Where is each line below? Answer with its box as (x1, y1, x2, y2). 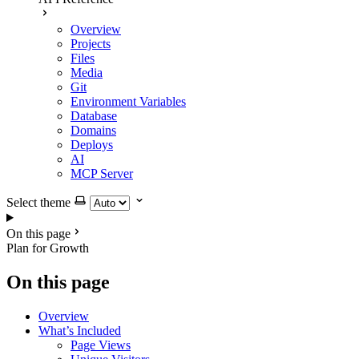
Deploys (71, 138, 113, 151)
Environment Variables (71, 95, 186, 108)
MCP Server (71, 167, 133, 180)
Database (71, 109, 117, 123)
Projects (71, 37, 111, 50)
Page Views (71, 337, 131, 352)
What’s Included (38, 323, 121, 337)
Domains (71, 123, 116, 137)
